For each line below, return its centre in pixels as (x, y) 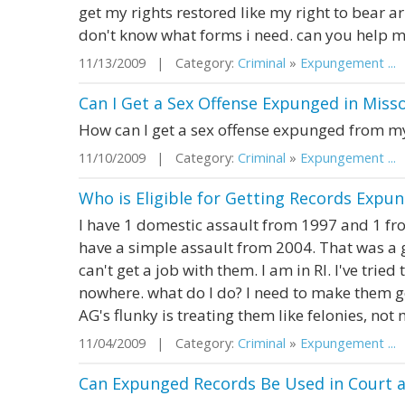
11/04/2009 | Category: (158, 343)
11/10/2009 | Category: (158, 158)
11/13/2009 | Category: (158, 63)
